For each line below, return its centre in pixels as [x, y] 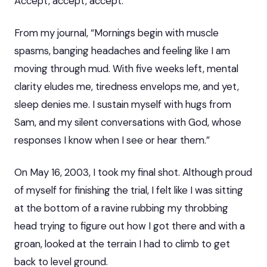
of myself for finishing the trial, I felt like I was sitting [129, 190]
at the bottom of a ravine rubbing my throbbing [121, 208]
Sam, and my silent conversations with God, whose [128, 122]
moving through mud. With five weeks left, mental [126, 68]
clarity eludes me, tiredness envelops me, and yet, [127, 86]
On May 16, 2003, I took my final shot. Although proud [133, 172]
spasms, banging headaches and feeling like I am [122, 50]
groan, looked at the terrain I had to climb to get [122, 243]
